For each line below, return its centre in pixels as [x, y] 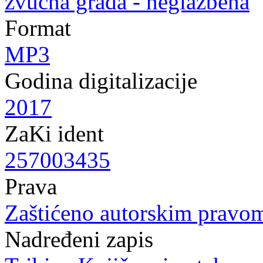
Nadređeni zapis [79, 239]
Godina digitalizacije [101, 81]
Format [38, 28]
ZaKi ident [54, 134]
